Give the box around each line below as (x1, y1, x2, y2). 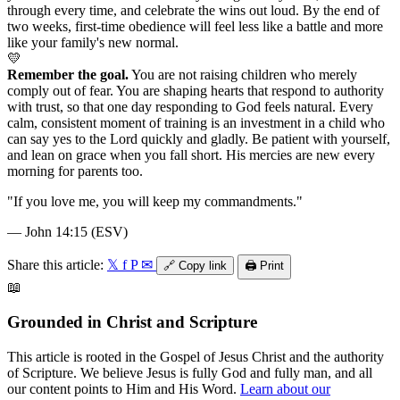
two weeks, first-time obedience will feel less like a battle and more (7, 19, 383, 35)
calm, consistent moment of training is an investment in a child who (7, 115, 385, 131)
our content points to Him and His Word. (7, 380, 240, 396)
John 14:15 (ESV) (25, 224, 128, 240)
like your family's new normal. (7, 35, 179, 51)
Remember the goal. (7, 67, 129, 83)
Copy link (179, 259, 227, 273)
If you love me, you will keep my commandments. (13, 194, 296, 210)
